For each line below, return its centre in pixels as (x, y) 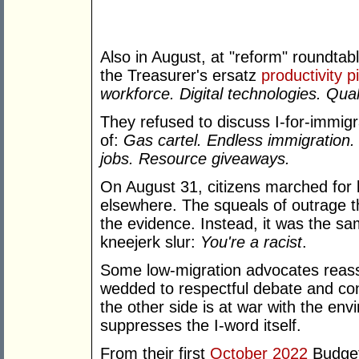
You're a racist (251, 242)
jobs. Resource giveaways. (195, 159)
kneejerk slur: (150, 242)
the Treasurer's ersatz (181, 76)
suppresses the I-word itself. (201, 326)
